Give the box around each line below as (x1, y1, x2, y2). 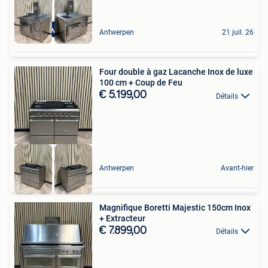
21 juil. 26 (222, 28, 254, 37)
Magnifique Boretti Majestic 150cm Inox (99, 202, 251, 212)
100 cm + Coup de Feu (99, 78, 182, 88)
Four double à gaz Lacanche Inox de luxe (99, 67, 253, 77)
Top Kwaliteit (28, 25, 78, 35)
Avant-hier (221, 163, 254, 172)
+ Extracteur (99, 213, 145, 223)
